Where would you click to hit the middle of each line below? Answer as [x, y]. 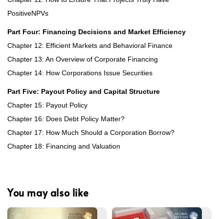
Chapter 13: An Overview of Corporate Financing [83, 59]
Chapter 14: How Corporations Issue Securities [80, 73]
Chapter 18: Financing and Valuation [64, 146]
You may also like [48, 193]
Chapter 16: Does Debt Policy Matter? [66, 119]
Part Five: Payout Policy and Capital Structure [84, 91]
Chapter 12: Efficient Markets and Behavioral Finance [90, 45]
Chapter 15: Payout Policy [47, 105]
